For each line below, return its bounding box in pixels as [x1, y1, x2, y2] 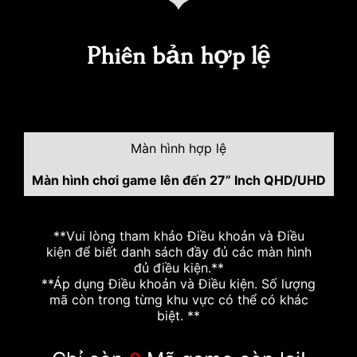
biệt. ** [157, 308, 200, 324]
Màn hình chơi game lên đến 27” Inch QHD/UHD [31, 172, 326, 188]
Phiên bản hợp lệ [86, 40, 271, 73]
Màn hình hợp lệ [131, 140, 226, 156]
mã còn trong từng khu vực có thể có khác [49, 292, 308, 308]
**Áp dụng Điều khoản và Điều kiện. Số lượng [41, 276, 316, 292]
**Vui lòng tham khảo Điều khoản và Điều [53, 228, 304, 244]
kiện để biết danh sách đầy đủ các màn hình [45, 244, 312, 260]
